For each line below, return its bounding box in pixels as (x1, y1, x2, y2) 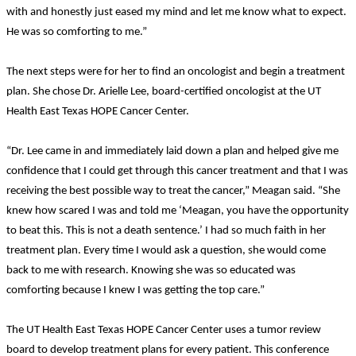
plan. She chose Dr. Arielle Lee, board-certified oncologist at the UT (6, 85, 321, 98)
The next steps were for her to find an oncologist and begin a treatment (6, 65, 345, 78)
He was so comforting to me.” (6, 25, 147, 38)
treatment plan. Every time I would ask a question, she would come (6, 244, 326, 257)
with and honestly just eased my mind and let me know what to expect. (6, 6, 346, 18)
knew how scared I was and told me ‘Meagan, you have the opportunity (6, 204, 349, 217)
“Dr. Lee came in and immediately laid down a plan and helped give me (6, 145, 339, 157)
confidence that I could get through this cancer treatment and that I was (6, 164, 348, 177)
